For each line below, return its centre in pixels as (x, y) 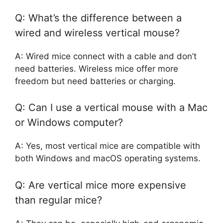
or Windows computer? (69, 123)
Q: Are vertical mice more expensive (101, 185)
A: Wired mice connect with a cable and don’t (106, 56)
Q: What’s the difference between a (98, 18)
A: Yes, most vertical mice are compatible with (108, 146)
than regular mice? (58, 200)
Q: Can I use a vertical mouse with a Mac (111, 108)
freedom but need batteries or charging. (95, 81)
